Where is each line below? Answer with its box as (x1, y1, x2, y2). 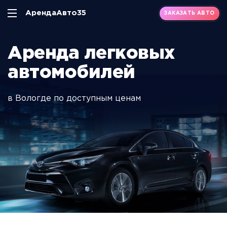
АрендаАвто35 (25, 10, 86, 16)
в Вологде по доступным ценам (8, 95, 141, 102)
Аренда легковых (8, 46, 175, 62)
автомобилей (8, 65, 135, 81)
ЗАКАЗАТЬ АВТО (164, 11, 215, 16)
